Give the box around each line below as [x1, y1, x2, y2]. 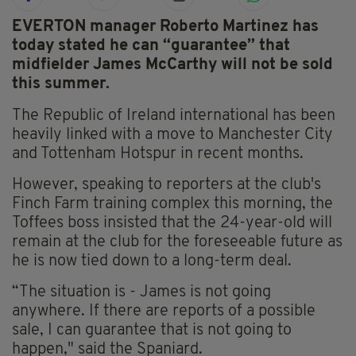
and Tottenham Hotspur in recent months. [12, 146, 304, 163]
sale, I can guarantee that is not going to [12, 323, 292, 339]
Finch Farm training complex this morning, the [12, 196, 333, 213]
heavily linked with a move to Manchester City [12, 127, 333, 144]
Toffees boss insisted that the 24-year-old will [12, 215, 332, 232]
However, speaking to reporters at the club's [12, 177, 321, 194]
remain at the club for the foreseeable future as [12, 234, 342, 251]
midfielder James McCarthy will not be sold [12, 57, 333, 74]
